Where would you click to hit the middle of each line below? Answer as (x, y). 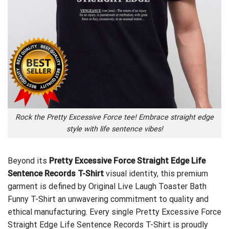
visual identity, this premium (157, 173)
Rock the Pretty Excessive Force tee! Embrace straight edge (114, 118)
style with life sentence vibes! (114, 129)
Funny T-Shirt (32, 199)
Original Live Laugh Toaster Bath (147, 186)
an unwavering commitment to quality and (132, 199)
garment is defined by (48, 186)
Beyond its (27, 161)
